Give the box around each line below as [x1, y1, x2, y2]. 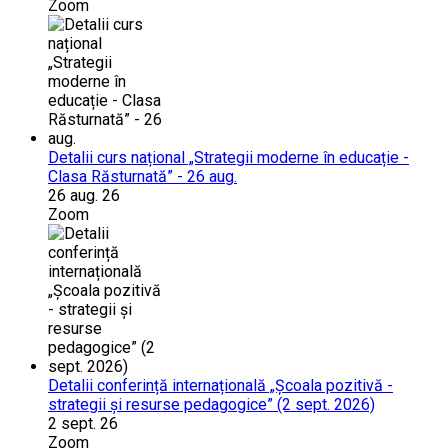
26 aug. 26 [48, 185, 120, 205]
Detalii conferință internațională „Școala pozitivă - [48, 375, 393, 395]
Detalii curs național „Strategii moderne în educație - [48, 147, 409, 167]
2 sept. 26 [48, 413, 118, 433]
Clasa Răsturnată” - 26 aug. [48, 166, 237, 186]
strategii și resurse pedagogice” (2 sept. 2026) [48, 394, 375, 414]
